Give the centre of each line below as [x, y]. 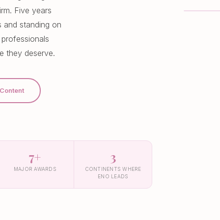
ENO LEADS [113, 176]
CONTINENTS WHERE [113, 169]
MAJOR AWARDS [35, 169]
